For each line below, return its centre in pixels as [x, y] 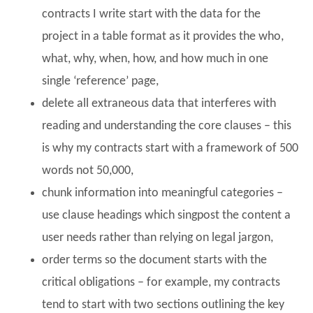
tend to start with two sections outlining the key [163, 305]
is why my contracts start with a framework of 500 [170, 148]
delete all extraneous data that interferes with [159, 103]
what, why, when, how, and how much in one [155, 59]
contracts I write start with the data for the [151, 14]
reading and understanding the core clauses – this [167, 126]
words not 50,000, [88, 170]
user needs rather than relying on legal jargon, [158, 238]
